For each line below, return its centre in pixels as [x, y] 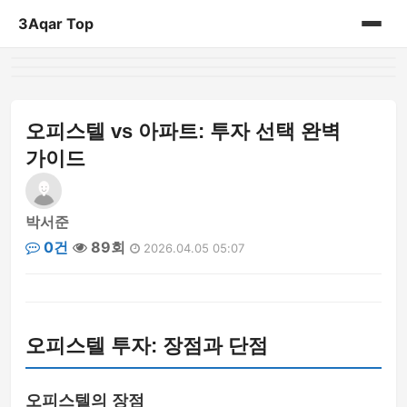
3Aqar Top [56, 24]
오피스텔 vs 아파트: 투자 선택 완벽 [183, 131]
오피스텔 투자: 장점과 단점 [147, 346]
